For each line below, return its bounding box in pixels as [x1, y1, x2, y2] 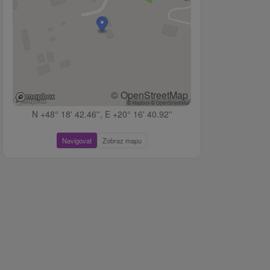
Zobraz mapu [102, 136, 142, 146]
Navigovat [62, 136, 92, 146]
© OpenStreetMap [111, 88, 188, 102]
